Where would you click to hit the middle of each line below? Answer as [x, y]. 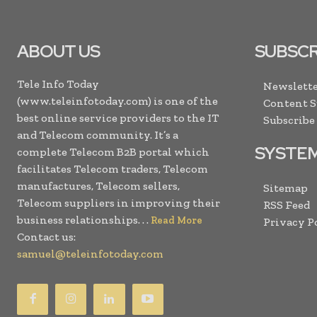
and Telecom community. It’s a [98, 134]
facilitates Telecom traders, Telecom [113, 168]
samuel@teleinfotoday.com [90, 253]
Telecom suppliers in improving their [119, 202]
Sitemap [286, 188]
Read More [177, 220]
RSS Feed [287, 204]
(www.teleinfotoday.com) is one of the [117, 100]
